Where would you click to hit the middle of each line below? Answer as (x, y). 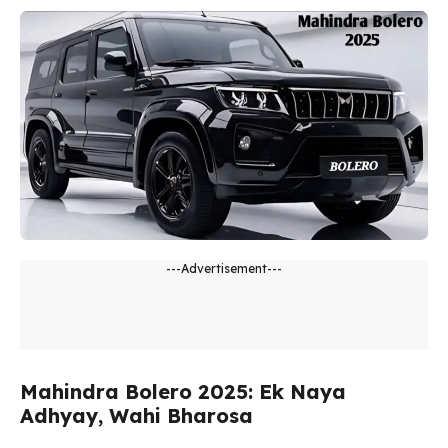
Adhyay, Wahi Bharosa (136, 416)
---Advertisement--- (224, 269)
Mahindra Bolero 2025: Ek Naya (183, 392)
